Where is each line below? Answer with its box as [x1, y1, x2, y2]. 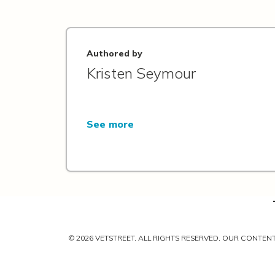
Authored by [87, 47, 142, 59]
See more [87, 117, 134, 130]
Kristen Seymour [87, 63, 196, 82]
